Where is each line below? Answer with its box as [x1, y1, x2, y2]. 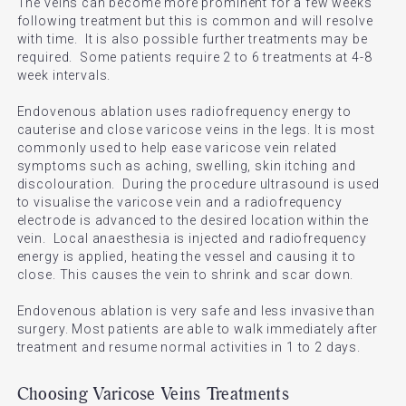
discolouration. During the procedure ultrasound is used [16, 177, 380, 191]
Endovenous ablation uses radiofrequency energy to [16, 104, 352, 119]
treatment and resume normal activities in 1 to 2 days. [16, 340, 362, 354]
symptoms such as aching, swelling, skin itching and [16, 159, 356, 173]
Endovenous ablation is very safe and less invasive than [16, 304, 375, 318]
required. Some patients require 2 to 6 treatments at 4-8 [16, 50, 372, 64]
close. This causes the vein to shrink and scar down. [16, 267, 358, 282]
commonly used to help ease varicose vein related [16, 140, 337, 155]
